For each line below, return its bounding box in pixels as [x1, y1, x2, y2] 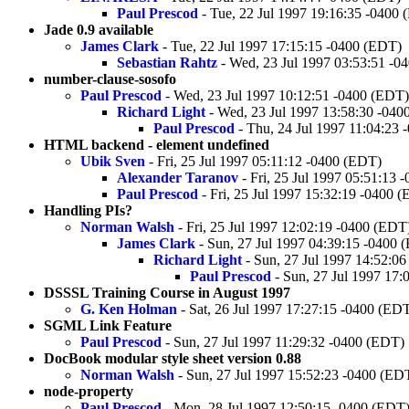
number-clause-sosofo [44, 70, 176, 87]
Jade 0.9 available [44, 21, 153, 37]
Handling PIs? [44, 202, 132, 218]
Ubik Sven [80, 152, 145, 169]
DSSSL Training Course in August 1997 [44, 284, 290, 300]
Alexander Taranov [117, 169, 238, 185]
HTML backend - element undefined [44, 136, 269, 152]
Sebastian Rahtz [117, 54, 217, 70]
